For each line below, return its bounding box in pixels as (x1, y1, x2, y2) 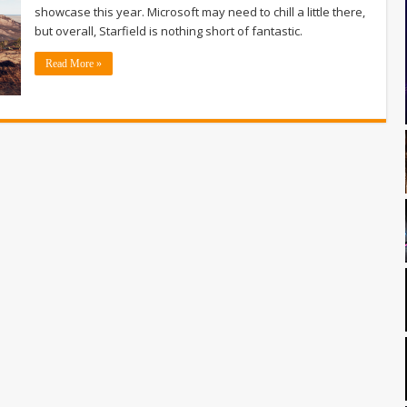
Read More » (45, 56, 102, 70)
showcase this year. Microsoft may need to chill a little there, (35, 3, 365, 20)
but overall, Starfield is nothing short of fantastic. (35, 22, 303, 39)
